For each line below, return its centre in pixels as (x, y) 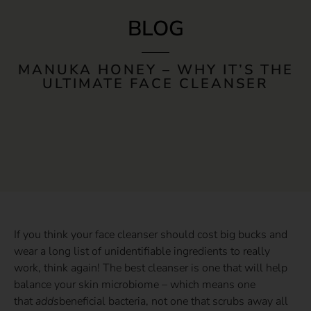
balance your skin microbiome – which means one (135, 285)
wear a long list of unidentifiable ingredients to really (142, 252)
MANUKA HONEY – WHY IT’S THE (155, 70)
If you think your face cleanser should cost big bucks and (151, 235)
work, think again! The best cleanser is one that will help (151, 268)
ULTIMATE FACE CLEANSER (155, 84)
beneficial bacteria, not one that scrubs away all (174, 302)
